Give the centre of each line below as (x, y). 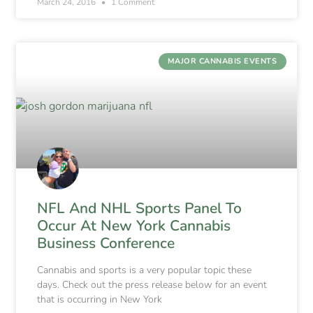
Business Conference (106, 243)
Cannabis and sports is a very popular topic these (145, 270)
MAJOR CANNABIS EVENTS (222, 61)
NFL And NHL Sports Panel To (140, 209)
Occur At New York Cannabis (134, 226)
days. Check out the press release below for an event (152, 285)
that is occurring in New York (100, 300)
